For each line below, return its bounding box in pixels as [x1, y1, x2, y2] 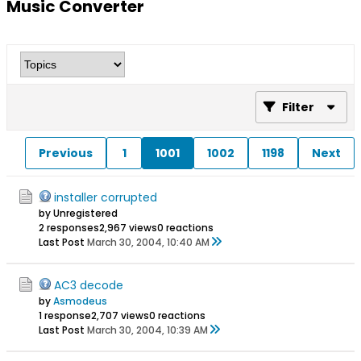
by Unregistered [39, 206, 118, 220]
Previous [39, 144, 93, 161]
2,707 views [91, 309, 149, 322]
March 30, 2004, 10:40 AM [87, 235, 210, 249]
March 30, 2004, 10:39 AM [87, 323, 208, 337]
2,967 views [99, 221, 157, 234]
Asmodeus [53, 294, 107, 308]
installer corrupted [54, 189, 157, 205]
